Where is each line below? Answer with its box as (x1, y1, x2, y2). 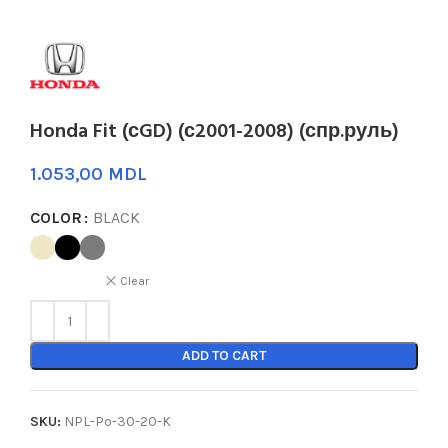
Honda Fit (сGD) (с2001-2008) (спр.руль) (30, 116, 399, 148)
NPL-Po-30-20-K (64, 413, 171, 430)
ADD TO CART (182, 347, 266, 364)
